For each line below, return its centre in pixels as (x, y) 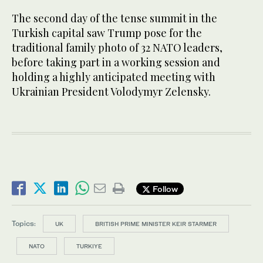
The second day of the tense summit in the (114, 18)
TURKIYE (89, 246)
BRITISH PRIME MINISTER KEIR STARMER (156, 224)
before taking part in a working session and (116, 63)
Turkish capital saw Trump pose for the (107, 33)
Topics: (24, 224)
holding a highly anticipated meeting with (114, 77)
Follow (164, 188)
